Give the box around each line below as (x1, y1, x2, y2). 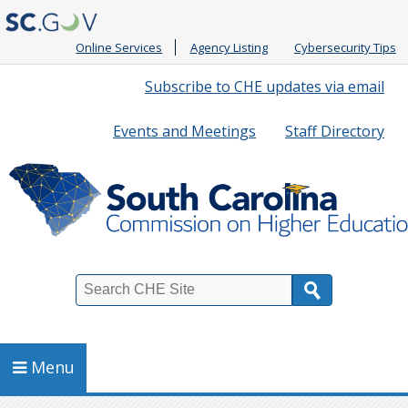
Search (13, 290, 68, 312)
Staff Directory (285, 120, 384, 141)
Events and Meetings (113, 120, 256, 141)
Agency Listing (189, 38, 268, 56)
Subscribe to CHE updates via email (145, 76, 384, 97)
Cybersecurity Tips (293, 38, 396, 56)
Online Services (76, 38, 163, 56)
